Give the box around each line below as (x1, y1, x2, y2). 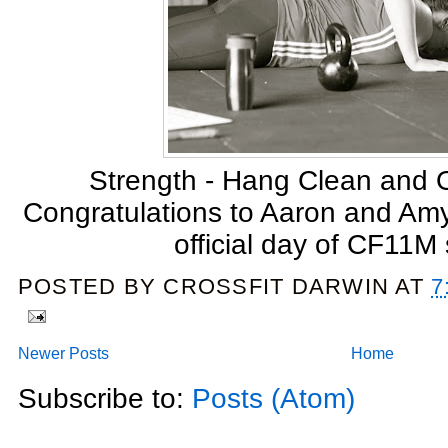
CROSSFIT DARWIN (163, 274, 390, 300)
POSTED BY (18, 274, 164, 300)
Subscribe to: (18, 383, 192, 415)
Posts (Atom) (192, 383, 355, 415)
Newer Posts (18, 345, 109, 363)
